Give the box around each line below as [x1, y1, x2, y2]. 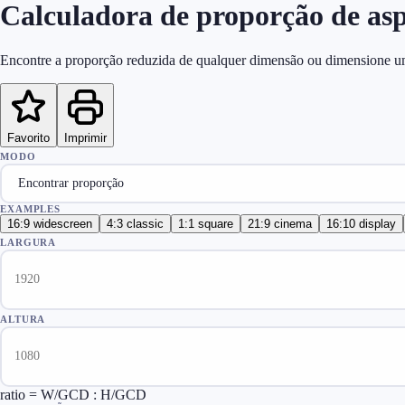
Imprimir [64, 130, 107, 145]
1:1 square [178, 216, 233, 231]
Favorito [7, 130, 50, 145]
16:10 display [326, 216, 396, 231]
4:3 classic [107, 216, 164, 231]
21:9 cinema [248, 216, 312, 231]
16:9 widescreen [7, 216, 92, 231]
